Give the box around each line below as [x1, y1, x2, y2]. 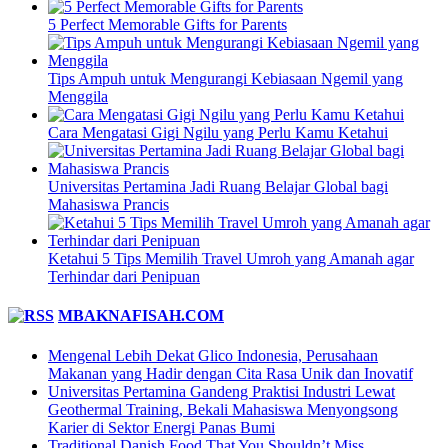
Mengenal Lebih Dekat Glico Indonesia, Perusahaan [48, 346, 378, 364]
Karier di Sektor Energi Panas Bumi [48, 418, 275, 436]
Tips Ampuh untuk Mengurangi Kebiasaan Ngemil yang [48, 70, 403, 88]
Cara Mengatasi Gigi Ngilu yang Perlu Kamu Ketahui [48, 124, 388, 142]
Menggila [48, 88, 108, 106]
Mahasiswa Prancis [48, 196, 169, 214]
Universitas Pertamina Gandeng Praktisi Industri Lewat [48, 382, 395, 400]
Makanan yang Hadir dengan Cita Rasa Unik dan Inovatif [48, 364, 413, 382]
